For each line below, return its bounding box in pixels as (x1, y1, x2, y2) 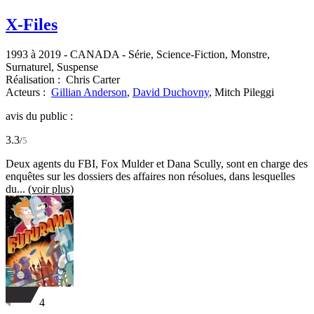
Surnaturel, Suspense (6, 61, 98, 74)
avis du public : (6, 110, 73, 123)
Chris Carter (66, 74, 120, 86)
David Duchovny (132, 86, 209, 99)
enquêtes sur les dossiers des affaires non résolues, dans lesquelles (6, 170, 295, 183)
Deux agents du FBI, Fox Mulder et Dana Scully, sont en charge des (6, 158, 308, 170)
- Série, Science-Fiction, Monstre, (119, 48, 270, 61)
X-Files (6, 15, 57, 34)
